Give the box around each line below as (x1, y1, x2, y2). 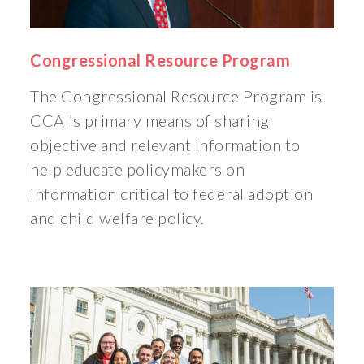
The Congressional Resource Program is (30, 86, 323, 106)
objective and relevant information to (30, 135, 301, 155)
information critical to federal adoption (30, 184, 314, 204)
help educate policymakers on (30, 159, 245, 180)
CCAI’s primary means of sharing (30, 110, 270, 131)
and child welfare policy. (30, 208, 205, 228)
